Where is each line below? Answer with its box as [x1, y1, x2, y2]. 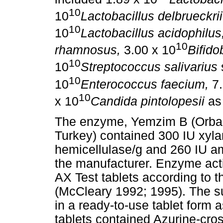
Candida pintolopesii [91, 94, 205, 108]
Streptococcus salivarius [81, 60, 218, 74]
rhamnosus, [55, 43, 120, 57]
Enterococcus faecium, [81, 77, 209, 91]
